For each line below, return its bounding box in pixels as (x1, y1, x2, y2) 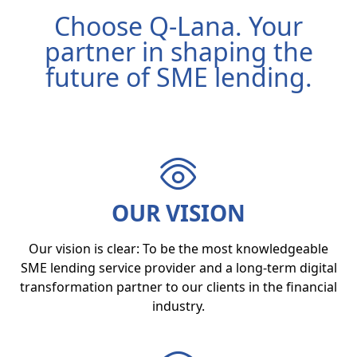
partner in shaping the (44, 33, 313, 69)
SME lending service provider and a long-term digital (20, 258, 337, 277)
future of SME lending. (45, 59, 312, 94)
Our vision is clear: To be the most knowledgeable (29, 239, 328, 257)
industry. (152, 296, 205, 315)
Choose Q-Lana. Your (54, 8, 303, 43)
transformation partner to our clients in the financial (20, 277, 337, 296)
